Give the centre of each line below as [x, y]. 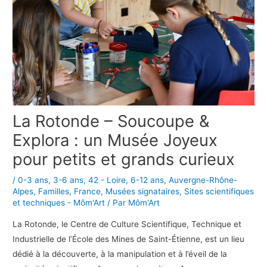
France [88, 191]
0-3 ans [33, 180]
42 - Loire [107, 180]
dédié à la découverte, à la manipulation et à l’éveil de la [120, 254]
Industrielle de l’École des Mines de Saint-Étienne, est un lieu [129, 239]
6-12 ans [148, 180]
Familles [54, 191]
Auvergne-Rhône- [203, 180]
